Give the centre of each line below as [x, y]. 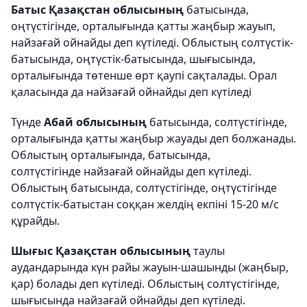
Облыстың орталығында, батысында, [111, 155]
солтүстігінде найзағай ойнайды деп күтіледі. [131, 171]
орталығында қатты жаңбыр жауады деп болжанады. [153, 138]
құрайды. [35, 221]
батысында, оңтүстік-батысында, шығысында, [133, 59]
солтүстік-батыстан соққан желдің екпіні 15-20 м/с [145, 204]
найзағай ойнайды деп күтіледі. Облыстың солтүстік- [152, 42]
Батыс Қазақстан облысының [99, 10]
